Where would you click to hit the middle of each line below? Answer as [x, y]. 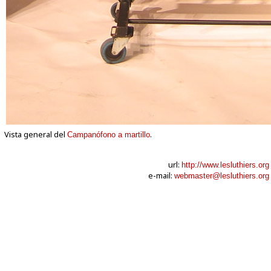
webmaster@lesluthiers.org [222, 176]
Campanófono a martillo [109, 135]
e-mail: [161, 175]
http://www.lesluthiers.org [225, 165]
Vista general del [36, 134]
